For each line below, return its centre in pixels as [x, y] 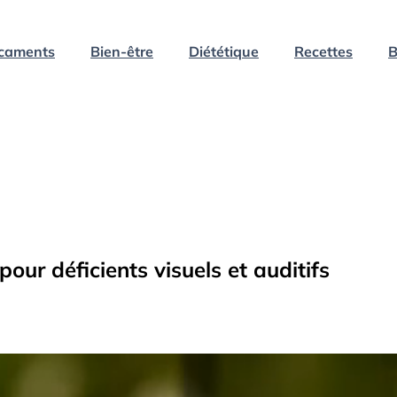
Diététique [224, 51]
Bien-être [122, 51]
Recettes [323, 51]
